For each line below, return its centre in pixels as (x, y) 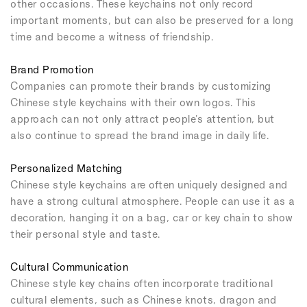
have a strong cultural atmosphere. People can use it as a (153, 201)
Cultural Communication (69, 267)
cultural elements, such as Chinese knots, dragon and (143, 299)
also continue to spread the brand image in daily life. (139, 135)
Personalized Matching (66, 168)
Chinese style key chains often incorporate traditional (142, 283)
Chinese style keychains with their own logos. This (133, 102)
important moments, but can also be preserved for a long (152, 20)
